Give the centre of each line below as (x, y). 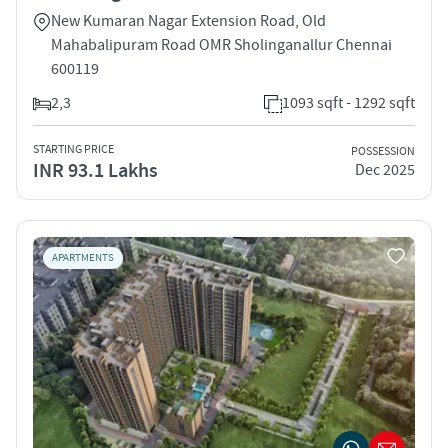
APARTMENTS (83, 257)
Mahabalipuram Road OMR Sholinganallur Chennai (221, 44)
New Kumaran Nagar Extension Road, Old (188, 20)
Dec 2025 (385, 170)
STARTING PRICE (73, 149)
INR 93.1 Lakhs (95, 170)
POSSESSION (383, 152)
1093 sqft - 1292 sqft (348, 102)
